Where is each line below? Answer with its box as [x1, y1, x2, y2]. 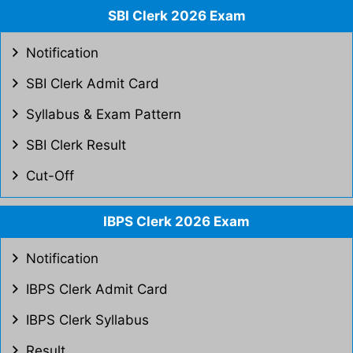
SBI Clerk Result [26, 137, 126, 153]
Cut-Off [26, 168, 74, 184]
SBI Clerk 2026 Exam [107, 8, 246, 24]
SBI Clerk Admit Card [26, 76, 159, 91]
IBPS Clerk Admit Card [26, 281, 168, 297]
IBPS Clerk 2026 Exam [103, 214, 250, 229]
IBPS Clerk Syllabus [26, 312, 149, 328]
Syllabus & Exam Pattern [26, 106, 181, 122]
